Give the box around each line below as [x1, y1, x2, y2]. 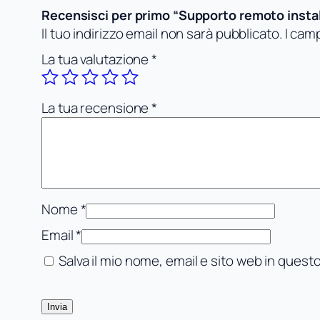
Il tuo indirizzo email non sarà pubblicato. [41, 24, 282, 44]
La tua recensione [41, 99, 152, 118]
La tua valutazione [41, 50, 152, 69]
